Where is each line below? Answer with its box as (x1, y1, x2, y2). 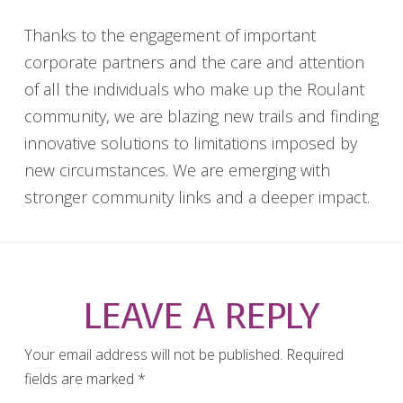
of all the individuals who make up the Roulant (23, 77, 364, 100)
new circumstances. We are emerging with (23, 158, 330, 181)
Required (285, 344, 344, 364)
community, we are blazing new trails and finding (23, 104, 379, 127)
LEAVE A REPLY (83, 291, 319, 340)
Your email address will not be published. (23, 344, 282, 364)
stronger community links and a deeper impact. (23, 185, 370, 208)
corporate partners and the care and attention (23, 50, 364, 73)
